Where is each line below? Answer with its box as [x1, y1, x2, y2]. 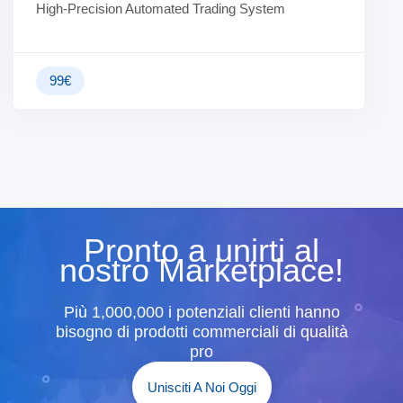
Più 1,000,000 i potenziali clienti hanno [63, 303, 340, 322]
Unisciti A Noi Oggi [147, 380, 256, 396]
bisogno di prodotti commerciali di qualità [55, 323, 348, 342]
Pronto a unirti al [84, 232, 319, 270]
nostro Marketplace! [59, 252, 344, 290]
